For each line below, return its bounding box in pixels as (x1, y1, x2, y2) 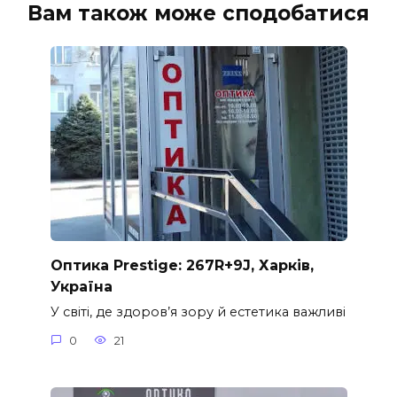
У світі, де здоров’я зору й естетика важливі (50, 304, 346, 321)
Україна (50, 277, 113, 295)
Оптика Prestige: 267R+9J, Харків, (50, 256, 314, 274)
